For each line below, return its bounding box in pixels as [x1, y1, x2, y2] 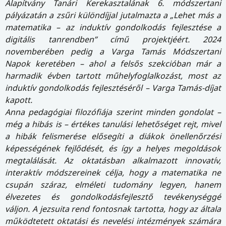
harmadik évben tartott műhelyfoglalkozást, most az [5, 70, 221, 82]
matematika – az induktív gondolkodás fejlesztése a [5, 22, 221, 33]
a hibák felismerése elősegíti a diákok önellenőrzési [5, 131, 221, 142]
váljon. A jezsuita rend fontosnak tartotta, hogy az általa [5, 203, 221, 215]
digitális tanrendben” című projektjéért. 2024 [5, 34, 221, 45]
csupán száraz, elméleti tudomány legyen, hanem [5, 179, 221, 191]
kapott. [5, 94, 32, 106]
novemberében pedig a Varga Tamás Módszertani [5, 46, 221, 58]
